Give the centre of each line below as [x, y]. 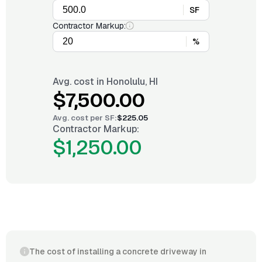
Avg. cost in [80, 82]
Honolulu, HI [132, 82]
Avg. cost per [79, 118]
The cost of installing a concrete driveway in [118, 251]
